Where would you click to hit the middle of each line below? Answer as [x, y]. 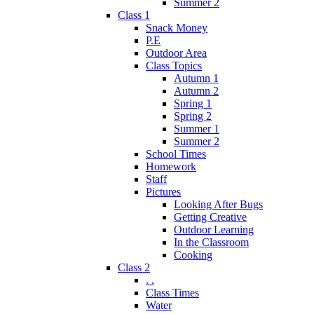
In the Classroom [211, 242]
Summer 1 [197, 128]
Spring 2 [193, 116]
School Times [176, 153]
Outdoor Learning [214, 229]
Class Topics [174, 65]
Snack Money [177, 27]
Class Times [172, 292]
